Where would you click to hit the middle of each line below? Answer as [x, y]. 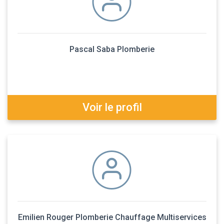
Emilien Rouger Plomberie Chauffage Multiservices [112, 217]
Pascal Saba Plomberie [112, 49]
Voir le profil [112, 107]
